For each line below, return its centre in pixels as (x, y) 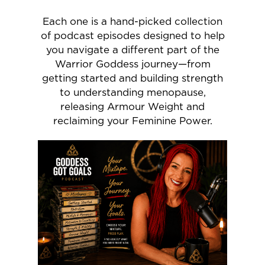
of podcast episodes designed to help (132, 35)
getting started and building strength (132, 78)
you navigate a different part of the (132, 50)
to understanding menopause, (132, 92)
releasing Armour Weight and (132, 106)
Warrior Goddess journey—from (132, 64)
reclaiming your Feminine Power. (132, 121)
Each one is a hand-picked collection (132, 21)
